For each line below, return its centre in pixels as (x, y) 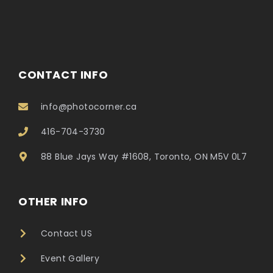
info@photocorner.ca (89, 106)
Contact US (66, 233)
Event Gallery (70, 258)
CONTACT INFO (63, 74)
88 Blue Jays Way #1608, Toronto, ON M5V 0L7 (144, 156)
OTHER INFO (53, 201)
